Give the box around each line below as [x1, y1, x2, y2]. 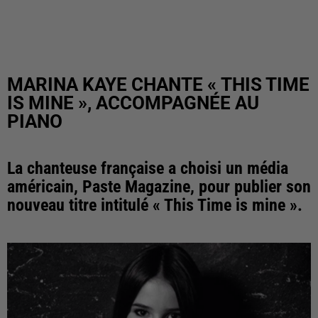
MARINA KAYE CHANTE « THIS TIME [7, 74, 309, 95]
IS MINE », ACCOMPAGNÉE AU [7, 92, 259, 114]
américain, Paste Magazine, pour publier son [7, 177, 311, 197]
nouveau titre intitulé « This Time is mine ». [7, 195, 302, 215]
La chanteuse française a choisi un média [7, 158, 288, 178]
